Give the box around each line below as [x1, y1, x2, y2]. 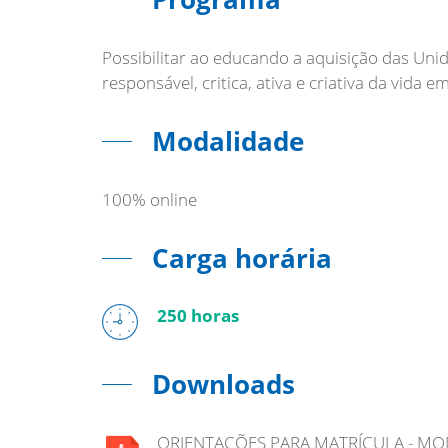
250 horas [157, 304, 239, 327]
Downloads [152, 366, 295, 402]
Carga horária [152, 240, 332, 276]
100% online [102, 188, 197, 211]
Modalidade [152, 123, 304, 159]
